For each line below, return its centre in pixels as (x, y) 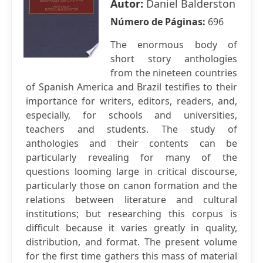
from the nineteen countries (174, 73)
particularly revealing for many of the (131, 157)
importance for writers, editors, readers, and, (131, 101)
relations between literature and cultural (131, 200)
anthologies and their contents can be (131, 143)
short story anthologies (174, 59)
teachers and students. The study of (131, 129)
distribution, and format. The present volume (131, 242)
